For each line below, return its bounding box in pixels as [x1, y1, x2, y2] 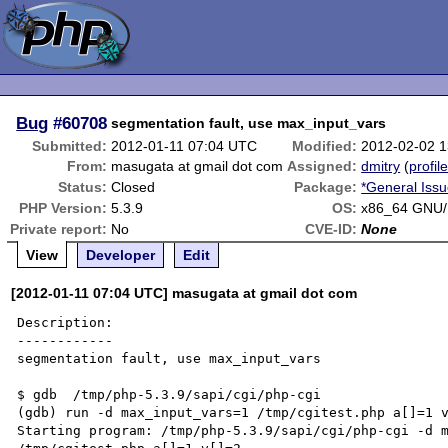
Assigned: [287, 158, 358, 174]
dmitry [361, 158, 401, 174]
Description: [17, 315, 114, 330]
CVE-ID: [305, 221, 358, 237]
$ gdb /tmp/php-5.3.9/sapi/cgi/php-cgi [17, 387, 322, 402]
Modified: [292, 138, 358, 154]
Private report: [10, 221, 108, 237]
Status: [58, 179, 108, 195]
